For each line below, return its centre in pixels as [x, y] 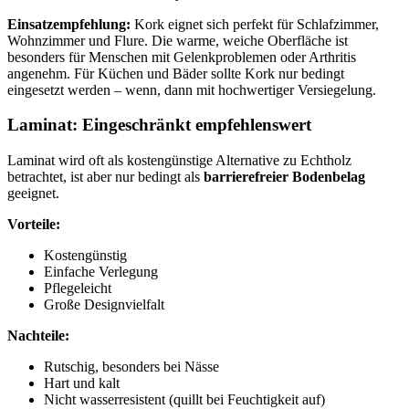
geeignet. [33, 194]
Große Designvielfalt [104, 305]
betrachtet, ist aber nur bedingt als [105, 177]
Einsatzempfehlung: [69, 24]
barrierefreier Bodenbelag [284, 177]
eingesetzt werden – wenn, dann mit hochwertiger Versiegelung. [192, 89]
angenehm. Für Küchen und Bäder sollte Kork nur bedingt [176, 73]
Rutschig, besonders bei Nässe [131, 367]
